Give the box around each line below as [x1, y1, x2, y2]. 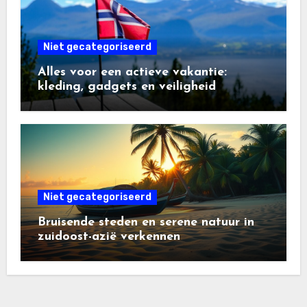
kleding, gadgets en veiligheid [37, 80, 216, 94]
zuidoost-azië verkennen [37, 230, 180, 244]
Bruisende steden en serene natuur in [37, 216, 254, 230]
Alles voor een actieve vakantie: [37, 66, 227, 79]
